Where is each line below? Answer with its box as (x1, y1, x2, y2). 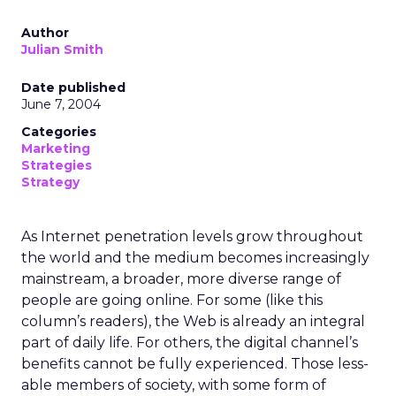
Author (21, 25, 69, 41)
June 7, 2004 (21, 96, 101, 112)
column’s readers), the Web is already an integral (21, 313, 365, 330)
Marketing (21, 141, 90, 156)
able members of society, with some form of (21, 377, 326, 393)
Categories (21, 124, 96, 140)
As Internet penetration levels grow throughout (21, 228, 363, 245)
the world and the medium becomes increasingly (21, 249, 369, 266)
